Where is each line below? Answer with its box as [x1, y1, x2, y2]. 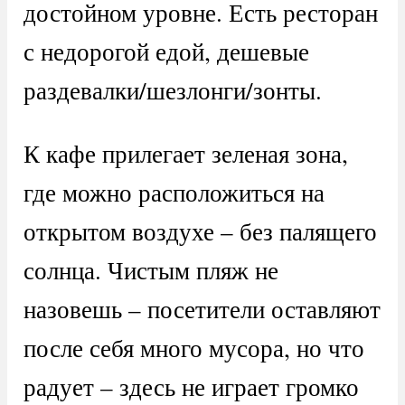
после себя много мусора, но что [23, 330, 364, 364]
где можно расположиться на [23, 174, 325, 209]
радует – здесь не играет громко [23, 369, 359, 403]
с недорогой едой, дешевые [23, 33, 309, 68]
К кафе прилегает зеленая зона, [23, 136, 348, 170]
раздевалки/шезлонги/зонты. [23, 72, 322, 107]
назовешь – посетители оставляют [23, 291, 381, 325]
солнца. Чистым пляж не [23, 252, 278, 287]
